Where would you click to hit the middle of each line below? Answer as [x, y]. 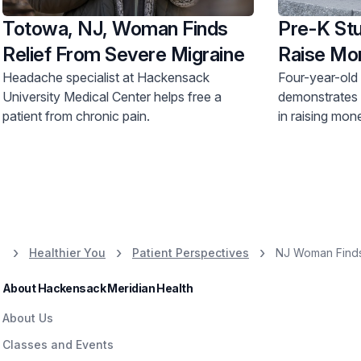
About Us [28, 317]
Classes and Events [58, 344]
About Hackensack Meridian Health [98, 288]
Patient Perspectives [191, 252]
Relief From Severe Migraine [124, 54]
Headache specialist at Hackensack [106, 77]
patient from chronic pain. [76, 116]
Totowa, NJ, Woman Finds [115, 28]
